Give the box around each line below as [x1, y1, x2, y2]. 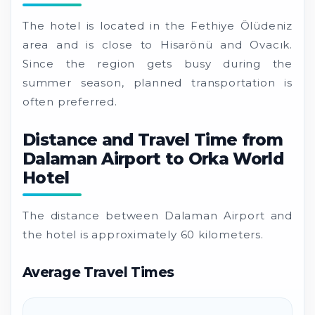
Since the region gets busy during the [22, 56, 292, 70]
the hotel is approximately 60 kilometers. [22, 227, 264, 241]
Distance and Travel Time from [22, 129, 283, 150]
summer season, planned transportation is [22, 75, 292, 89]
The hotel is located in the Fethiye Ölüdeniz [22, 18, 292, 32]
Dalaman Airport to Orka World [22, 148, 283, 169]
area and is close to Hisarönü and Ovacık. [22, 37, 292, 51]
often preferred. [22, 94, 117, 108]
